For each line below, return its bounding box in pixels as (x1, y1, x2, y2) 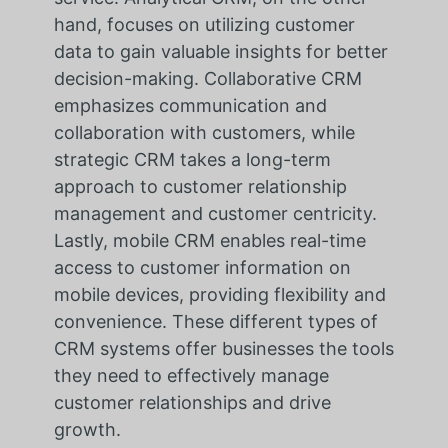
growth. (53, 419, 121, 441)
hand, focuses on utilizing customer (53, 14, 355, 36)
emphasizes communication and (53, 95, 327, 117)
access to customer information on (53, 257, 351, 279)
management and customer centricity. (53, 203, 377, 225)
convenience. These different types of (53, 311, 378, 333)
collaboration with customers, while (53, 122, 355, 144)
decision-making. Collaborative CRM (53, 68, 362, 90)
